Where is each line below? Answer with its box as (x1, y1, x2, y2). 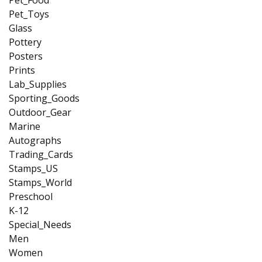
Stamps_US (9, 161, 58, 175)
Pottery (9, 35, 42, 49)
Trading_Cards (9, 147, 73, 161)
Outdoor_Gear (9, 105, 71, 119)
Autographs (9, 133, 61, 147)
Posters (9, 49, 43, 63)
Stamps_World (9, 175, 72, 189)
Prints (9, 63, 35, 77)
